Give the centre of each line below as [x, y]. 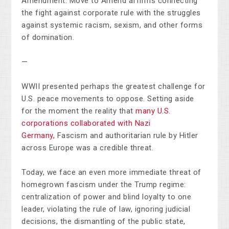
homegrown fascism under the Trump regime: [104, 185]
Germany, [38, 136]
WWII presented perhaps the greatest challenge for [113, 87]
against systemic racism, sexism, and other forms [112, 25]
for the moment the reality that [79, 111]
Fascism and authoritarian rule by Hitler [127, 136]
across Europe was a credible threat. [89, 148]
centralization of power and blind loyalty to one [107, 197]
